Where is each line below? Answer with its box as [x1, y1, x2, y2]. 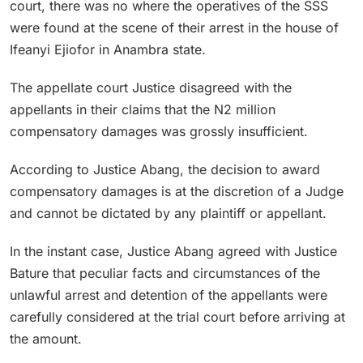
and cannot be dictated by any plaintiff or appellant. [10, 204, 327, 221]
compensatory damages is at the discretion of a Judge [10, 182, 344, 199]
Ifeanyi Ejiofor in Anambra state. [10, 41, 206, 58]
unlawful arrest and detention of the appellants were [10, 286, 327, 303]
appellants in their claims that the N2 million [10, 100, 275, 117]
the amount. [10, 330, 82, 347]
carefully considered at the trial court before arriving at [10, 308, 345, 325]
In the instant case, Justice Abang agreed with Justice [10, 242, 337, 259]
